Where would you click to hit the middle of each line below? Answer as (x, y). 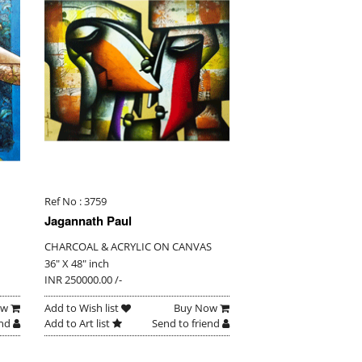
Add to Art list (78, 324)
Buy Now (196, 308)
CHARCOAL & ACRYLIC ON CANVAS (128, 247)
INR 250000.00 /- (83, 280)
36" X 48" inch (76, 264)
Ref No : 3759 (75, 202)
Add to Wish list (82, 308)
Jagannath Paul (88, 221)
